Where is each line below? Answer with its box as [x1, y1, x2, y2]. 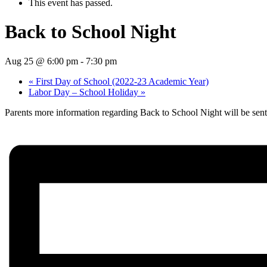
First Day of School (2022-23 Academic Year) [33, 76, 209, 86]
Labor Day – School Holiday [29, 86, 141, 97]
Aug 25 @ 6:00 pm [5, 55, 78, 66]
